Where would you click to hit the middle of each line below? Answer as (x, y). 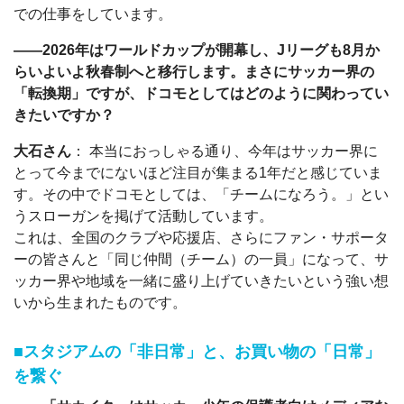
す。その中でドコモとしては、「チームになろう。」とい (201, 195)
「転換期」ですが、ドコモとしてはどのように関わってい (201, 94)
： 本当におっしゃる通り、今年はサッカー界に (225, 151)
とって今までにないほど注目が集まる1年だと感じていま (198, 173)
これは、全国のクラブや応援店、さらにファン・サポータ (201, 238)
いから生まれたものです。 (100, 303)
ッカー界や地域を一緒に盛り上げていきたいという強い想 (201, 281)
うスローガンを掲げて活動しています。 (143, 216)
